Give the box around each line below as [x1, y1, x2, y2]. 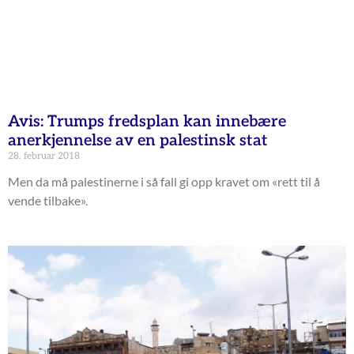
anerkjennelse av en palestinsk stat [8, 130, 268, 150]
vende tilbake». [8, 192, 88, 208]
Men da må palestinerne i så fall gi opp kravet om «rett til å [8, 173, 320, 189]
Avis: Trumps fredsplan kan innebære [8, 111, 286, 131]
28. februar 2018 [8, 149, 80, 162]
